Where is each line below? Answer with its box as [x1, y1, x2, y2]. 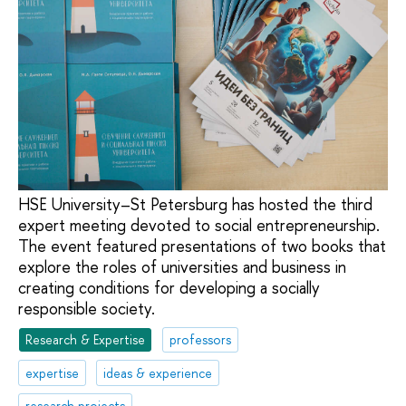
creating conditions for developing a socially [18, 276, 320, 300]
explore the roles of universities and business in [18, 256, 346, 279]
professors [169, 330, 232, 348]
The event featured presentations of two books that [18, 235, 386, 258]
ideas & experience [103, 363, 213, 382]
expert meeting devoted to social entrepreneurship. [18, 214, 380, 237]
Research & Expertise [25, 330, 146, 348]
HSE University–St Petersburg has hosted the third [18, 193, 372, 217]
